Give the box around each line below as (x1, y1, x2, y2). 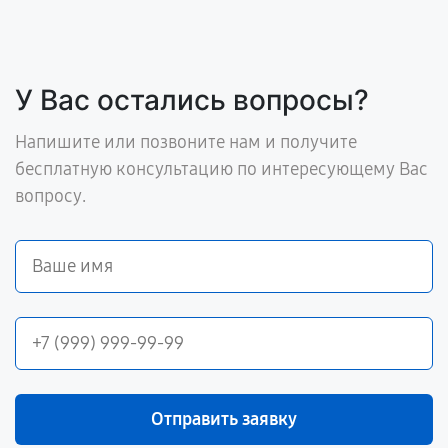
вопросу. (15, 185, 86, 208)
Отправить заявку (151, 408, 297, 431)
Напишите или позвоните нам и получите (15, 131, 357, 154)
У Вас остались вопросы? (15, 83, 369, 118)
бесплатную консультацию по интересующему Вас (15, 158, 428, 181)
